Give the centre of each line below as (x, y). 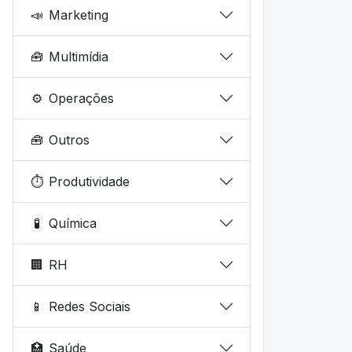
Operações (82, 98)
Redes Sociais (90, 306)
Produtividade (90, 181)
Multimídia (79, 56)
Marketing (79, 15)
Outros (70, 139)
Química (73, 223)
